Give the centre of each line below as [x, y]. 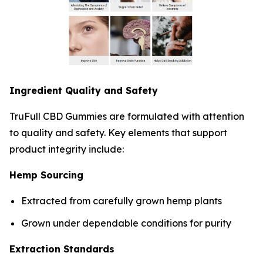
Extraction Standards [62, 249]
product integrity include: [67, 149]
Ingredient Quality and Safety [84, 90]
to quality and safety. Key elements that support [118, 132]
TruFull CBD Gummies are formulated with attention [127, 116]
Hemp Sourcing [46, 175]
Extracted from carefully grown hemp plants [122, 200]
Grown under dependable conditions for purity [126, 223]
